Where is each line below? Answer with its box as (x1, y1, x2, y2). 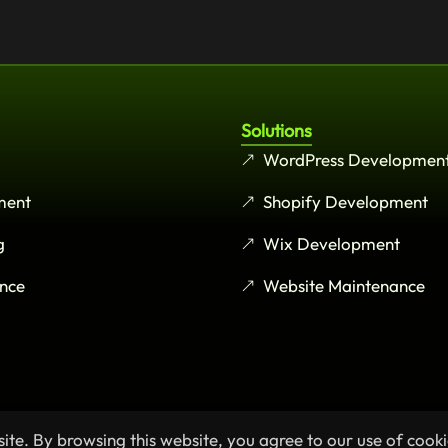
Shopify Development (263, 191, 429, 213)
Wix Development (263, 233, 401, 255)
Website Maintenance (263, 275, 426, 297)
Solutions (240, 119, 313, 143)
